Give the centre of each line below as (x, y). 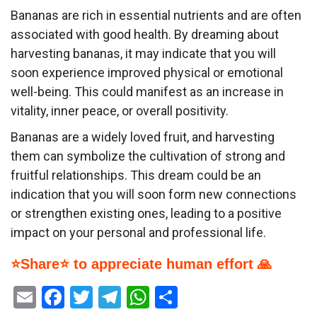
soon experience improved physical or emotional (147, 73)
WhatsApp (200, 298)
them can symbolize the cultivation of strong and (148, 156)
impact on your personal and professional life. (138, 233)
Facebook (111, 298)
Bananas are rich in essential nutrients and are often (156, 16)
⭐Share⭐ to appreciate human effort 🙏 (141, 264)
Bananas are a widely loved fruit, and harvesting (143, 137)
